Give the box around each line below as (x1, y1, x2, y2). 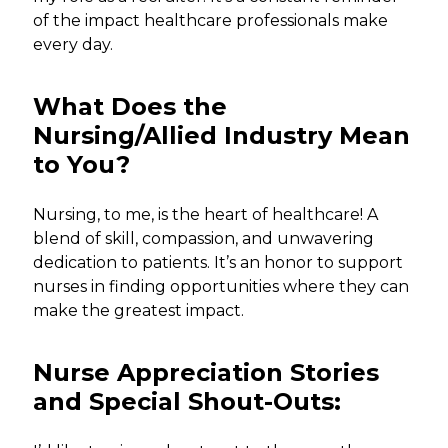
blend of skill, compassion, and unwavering (33, 229, 375, 249)
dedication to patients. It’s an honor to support (33, 253, 404, 273)
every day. (33, 35, 114, 55)
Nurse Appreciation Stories (33, 358, 380, 388)
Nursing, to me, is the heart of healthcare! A (33, 205, 379, 225)
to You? (33, 150, 131, 180)
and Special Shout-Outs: (33, 387, 342, 417)
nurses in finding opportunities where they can (33, 277, 410, 297)
